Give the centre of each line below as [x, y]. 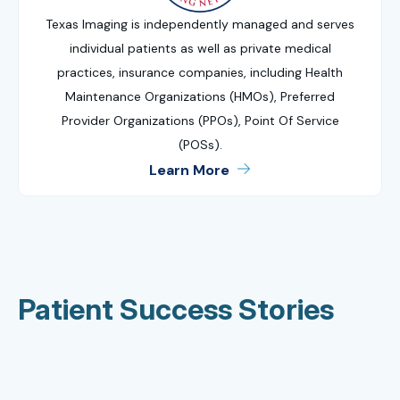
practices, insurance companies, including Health [200, 72]
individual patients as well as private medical [200, 48]
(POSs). [200, 144]
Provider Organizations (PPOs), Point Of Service [200, 120]
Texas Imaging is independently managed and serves [200, 24]
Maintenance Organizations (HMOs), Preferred [200, 96]
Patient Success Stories [176, 310]
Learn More [190, 170]
